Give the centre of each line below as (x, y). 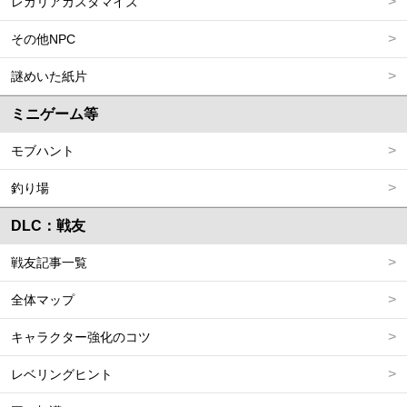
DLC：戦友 (48, 225)
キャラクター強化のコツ (81, 337)
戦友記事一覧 (49, 262)
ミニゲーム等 (55, 114)
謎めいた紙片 (49, 76)
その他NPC (43, 39)
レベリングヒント (62, 374)
